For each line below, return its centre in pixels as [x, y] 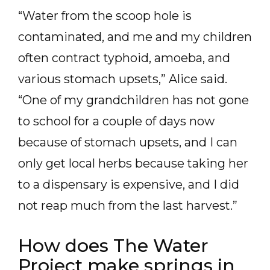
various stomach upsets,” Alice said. [123, 79]
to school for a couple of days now [116, 121]
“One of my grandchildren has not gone [133, 100]
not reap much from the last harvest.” [128, 206]
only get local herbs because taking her [133, 163]
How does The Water [113, 246]
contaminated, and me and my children [135, 37]
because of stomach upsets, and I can [128, 142]
